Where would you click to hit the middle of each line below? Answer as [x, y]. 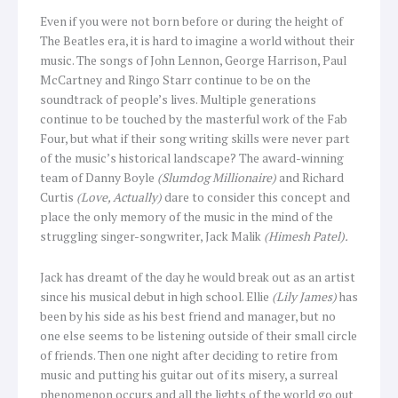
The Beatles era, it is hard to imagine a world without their [197, 40]
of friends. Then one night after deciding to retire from [189, 355]
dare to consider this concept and [256, 197]
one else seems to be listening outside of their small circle [199, 335]
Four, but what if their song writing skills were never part [195, 138]
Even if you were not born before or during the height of [191, 21]
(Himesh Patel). [306, 236]
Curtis [58, 197]
